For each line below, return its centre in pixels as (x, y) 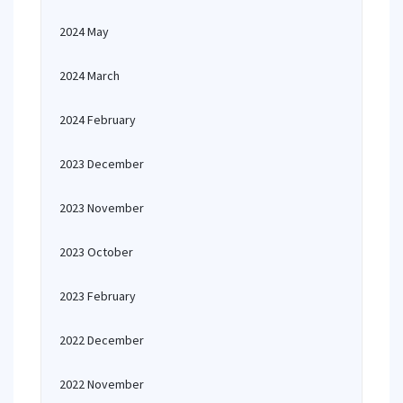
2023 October (96, 252)
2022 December (102, 340)
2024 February (98, 120)
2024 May (84, 31)
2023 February (98, 296)
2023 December (102, 164)
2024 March (90, 76)
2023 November (102, 208)
